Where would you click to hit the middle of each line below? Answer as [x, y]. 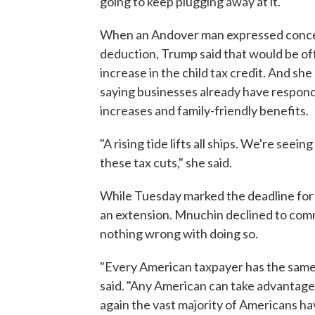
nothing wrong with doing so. [179, 234]
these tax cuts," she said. [166, 163]
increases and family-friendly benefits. [204, 111]
